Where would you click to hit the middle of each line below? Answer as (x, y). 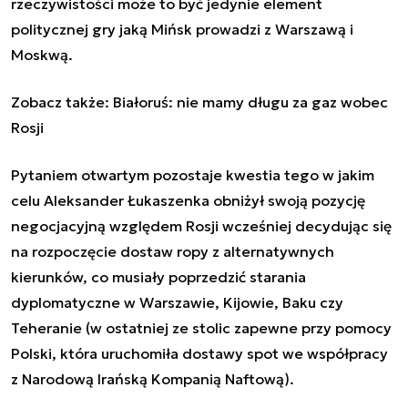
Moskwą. (42, 54)
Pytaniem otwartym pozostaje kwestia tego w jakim (193, 174)
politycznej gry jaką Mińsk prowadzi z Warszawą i (182, 29)
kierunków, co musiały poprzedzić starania (158, 276)
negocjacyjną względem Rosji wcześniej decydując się (201, 225)
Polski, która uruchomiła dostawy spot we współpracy (199, 353)
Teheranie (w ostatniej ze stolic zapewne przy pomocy (201, 327)
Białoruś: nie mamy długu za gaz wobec (250, 102)
